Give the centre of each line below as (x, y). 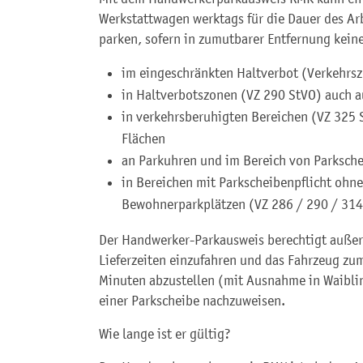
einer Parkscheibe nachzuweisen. (192, 300)
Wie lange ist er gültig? (165, 333)
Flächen (143, 138)
